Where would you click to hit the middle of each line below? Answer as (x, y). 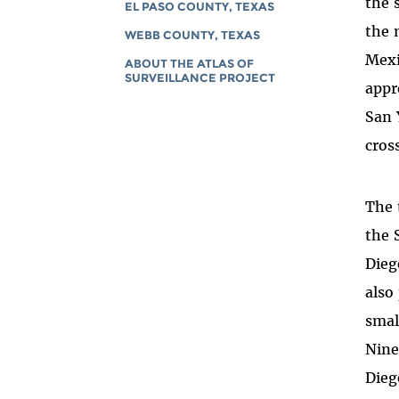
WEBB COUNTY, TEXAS (193, 35)
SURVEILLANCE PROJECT (200, 77)
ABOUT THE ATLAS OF (190, 63)
